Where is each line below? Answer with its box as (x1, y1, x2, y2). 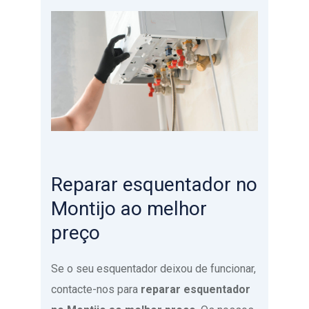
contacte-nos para (51, 282, 141, 296)
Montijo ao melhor (51, 197, 207, 220)
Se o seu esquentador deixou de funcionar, (51, 261, 256, 275)
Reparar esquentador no (51, 172, 257, 196)
